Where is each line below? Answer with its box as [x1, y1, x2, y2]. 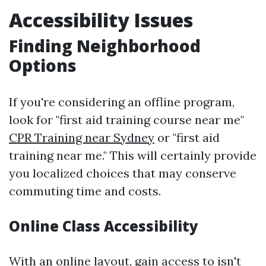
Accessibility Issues [9, 7, 193, 33]
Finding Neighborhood [9, 34, 201, 57]
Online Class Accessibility [9, 216, 198, 236]
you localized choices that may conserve [9, 166, 236, 180]
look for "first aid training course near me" [9, 112, 244, 127]
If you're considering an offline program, [9, 94, 235, 109]
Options [9, 54, 77, 77]
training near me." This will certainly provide [9, 148, 256, 163]
